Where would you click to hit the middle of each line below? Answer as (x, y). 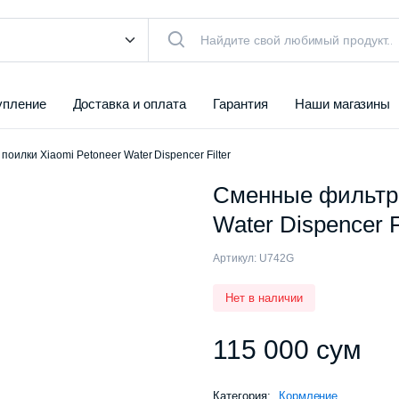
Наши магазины (342, 104)
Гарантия (240, 104)
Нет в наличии (264, 298)
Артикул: (235, 258)
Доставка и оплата (129, 104)
